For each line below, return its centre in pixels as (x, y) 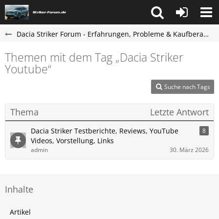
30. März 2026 (189, 150)
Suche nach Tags (187, 87)
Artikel (20, 212)
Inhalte (19, 189)
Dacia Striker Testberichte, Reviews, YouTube (105, 131)
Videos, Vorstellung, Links (72, 141)
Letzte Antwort (179, 112)
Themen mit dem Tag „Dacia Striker (94, 57)
